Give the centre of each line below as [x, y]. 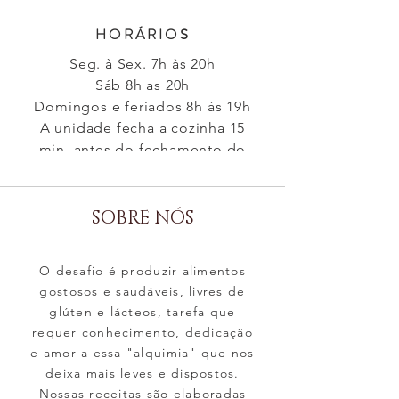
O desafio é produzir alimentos [142, 271]
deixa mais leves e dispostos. [142, 373]
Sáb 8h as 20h [142, 85]
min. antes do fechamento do [142, 149]
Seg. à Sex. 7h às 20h [142, 64]
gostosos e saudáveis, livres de [142, 291]
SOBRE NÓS [142, 218]
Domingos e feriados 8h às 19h [142, 106]
